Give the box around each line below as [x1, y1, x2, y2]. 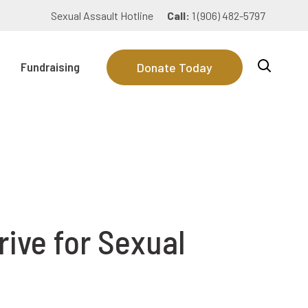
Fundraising [21, 59, 80, 74]
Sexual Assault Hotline [51, 9, 153, 22]
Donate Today [137, 59, 212, 75]
